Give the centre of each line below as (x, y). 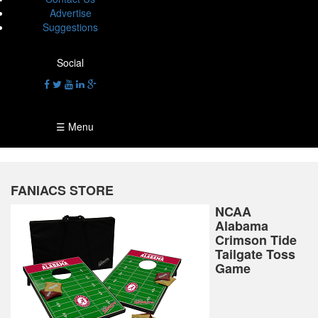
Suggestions (70, 27)
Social (70, 62)
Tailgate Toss (256, 254)
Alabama (242, 226)
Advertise (70, 13)
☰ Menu (70, 126)
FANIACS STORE (62, 190)
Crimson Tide (256, 240)
